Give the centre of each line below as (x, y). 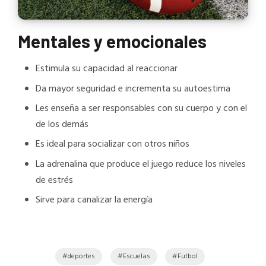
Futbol (188, 256)
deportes (82, 256)
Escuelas (136, 256)
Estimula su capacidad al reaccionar (107, 69)
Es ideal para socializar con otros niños (113, 145)
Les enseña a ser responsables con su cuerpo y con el (141, 109)
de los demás (62, 125)
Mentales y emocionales (112, 41)
